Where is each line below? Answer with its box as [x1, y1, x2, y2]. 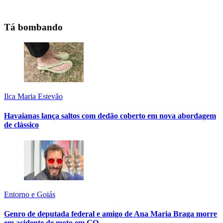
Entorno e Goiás [4, 190, 55, 199]
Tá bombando [4, 22, 63, 33]
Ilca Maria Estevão [4, 92, 63, 101]
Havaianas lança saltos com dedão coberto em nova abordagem [4, 111, 216, 120]
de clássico [4, 120, 39, 129]
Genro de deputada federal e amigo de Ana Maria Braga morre [4, 209, 217, 218]
